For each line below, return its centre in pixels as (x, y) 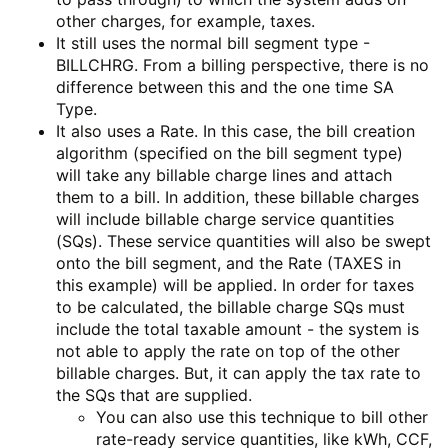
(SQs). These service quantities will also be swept (243, 241)
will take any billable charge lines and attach (224, 175)
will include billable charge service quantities (225, 219)
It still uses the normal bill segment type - (213, 43)
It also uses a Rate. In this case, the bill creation (235, 131)
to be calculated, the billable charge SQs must (230, 307)
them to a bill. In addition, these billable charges (237, 197)
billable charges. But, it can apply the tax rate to (238, 373)
